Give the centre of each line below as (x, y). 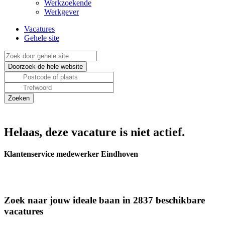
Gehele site (42, 38)
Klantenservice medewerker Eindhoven (71, 154)
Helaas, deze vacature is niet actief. (94, 132)
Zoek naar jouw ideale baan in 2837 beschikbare (104, 200)
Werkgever (62, 12)
